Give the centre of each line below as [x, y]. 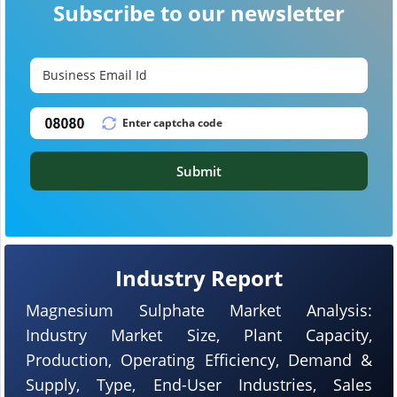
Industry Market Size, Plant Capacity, [199, 335]
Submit [199, 171]
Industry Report [199, 277]
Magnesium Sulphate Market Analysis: [199, 310]
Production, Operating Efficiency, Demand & [199, 359]
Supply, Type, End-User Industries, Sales [199, 384]
